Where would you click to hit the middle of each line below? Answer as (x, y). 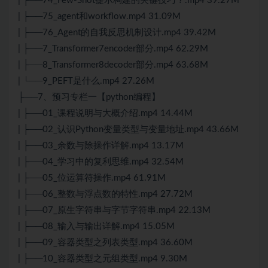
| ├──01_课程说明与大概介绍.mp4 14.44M (105, 114)
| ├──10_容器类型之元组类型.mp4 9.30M (103, 259)
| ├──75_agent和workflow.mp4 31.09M (99, 17)
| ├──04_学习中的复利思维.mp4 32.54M (101, 162)
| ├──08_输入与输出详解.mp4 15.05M (96, 227)
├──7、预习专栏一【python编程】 (89, 98)
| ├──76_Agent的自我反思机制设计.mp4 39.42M (117, 33)
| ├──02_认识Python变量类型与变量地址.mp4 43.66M (128, 130)
